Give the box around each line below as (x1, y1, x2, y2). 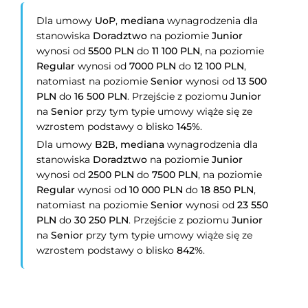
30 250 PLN (74, 214, 129, 226)
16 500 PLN (74, 90, 128, 102)
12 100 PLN (194, 60, 245, 72)
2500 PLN (88, 168, 135, 181)
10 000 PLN (129, 184, 184, 196)
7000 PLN (129, 60, 177, 72)
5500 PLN (88, 45, 135, 57)
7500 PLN (152, 168, 199, 181)
